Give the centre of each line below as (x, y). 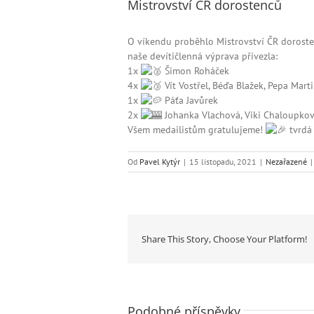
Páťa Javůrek (190, 101)
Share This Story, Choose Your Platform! (224, 239)
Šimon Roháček (196, 71)
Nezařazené (286, 162)
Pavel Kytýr (160, 162)
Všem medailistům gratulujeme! (197, 130)
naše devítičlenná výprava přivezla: (203, 56)
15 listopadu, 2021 (223, 162)
